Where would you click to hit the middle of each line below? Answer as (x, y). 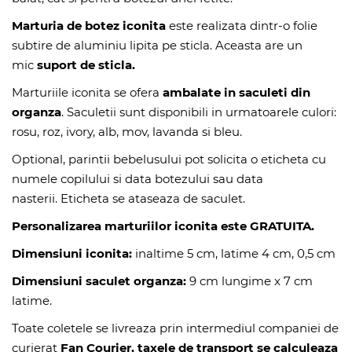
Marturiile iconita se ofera (87, 92)
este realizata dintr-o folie (242, 26)
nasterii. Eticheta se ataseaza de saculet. (128, 198)
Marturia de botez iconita (89, 26)
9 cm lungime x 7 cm (249, 281)
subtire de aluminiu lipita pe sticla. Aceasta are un (157, 45)
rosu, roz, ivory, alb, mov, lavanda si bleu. (127, 132)
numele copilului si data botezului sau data (137, 179)
